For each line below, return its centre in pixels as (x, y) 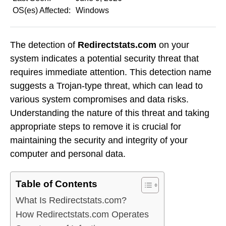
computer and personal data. (68, 154)
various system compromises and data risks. (99, 99)
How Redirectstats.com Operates (82, 215)
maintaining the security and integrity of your (99, 140)
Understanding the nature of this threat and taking (110, 113)
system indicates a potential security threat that (104, 58)
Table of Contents (56, 184)
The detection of (44, 45)
